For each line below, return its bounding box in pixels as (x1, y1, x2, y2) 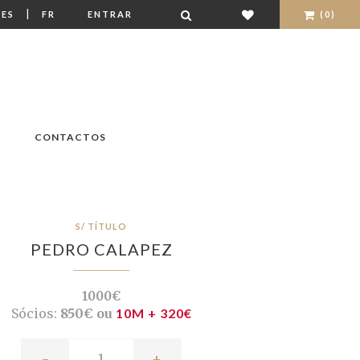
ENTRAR (88, 9, 133, 19)
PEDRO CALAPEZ (30, 239, 173, 260)
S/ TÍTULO (76, 221, 127, 232)
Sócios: (10, 305, 57, 322)
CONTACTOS (34, 131, 106, 144)
